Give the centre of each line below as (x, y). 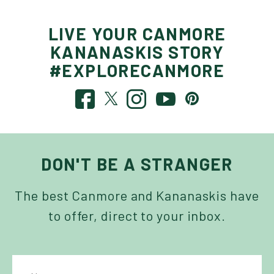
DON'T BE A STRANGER (137, 164)
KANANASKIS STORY (137, 52)
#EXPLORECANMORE (137, 70)
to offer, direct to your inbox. (137, 215)
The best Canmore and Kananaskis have (137, 195)
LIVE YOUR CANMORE (137, 33)
